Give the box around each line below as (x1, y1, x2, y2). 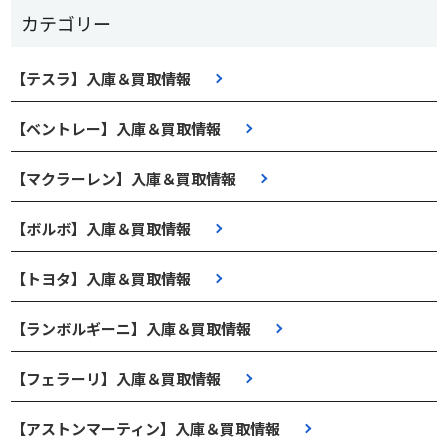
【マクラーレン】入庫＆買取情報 (11, 167, 237, 189)
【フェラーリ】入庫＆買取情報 (11, 367, 222, 389)
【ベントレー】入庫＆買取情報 (11, 117, 222, 139)
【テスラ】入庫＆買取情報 (11, 67, 192, 89)
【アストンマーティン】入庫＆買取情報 (11, 417, 281, 439)
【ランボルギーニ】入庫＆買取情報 (11, 317, 252, 339)
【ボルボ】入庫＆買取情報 (11, 217, 192, 239)
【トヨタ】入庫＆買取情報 (11, 267, 192, 289)
